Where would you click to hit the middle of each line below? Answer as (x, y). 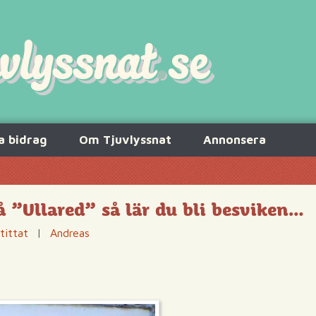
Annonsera (235, 140)
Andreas (70, 233)
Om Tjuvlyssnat (125, 140)
